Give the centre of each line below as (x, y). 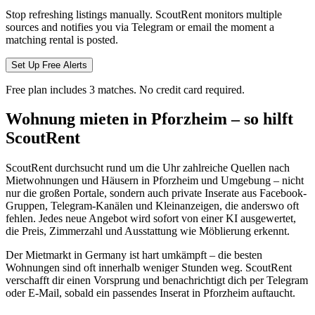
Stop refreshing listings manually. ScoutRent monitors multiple (144, 14)
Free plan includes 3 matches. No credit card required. (125, 89)
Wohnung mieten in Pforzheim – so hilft (149, 119)
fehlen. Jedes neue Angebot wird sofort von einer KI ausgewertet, (151, 219)
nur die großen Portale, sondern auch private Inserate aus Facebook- (156, 193)
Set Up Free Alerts (49, 65)
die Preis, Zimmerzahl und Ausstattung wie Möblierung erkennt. (148, 231)
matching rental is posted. (62, 39)
